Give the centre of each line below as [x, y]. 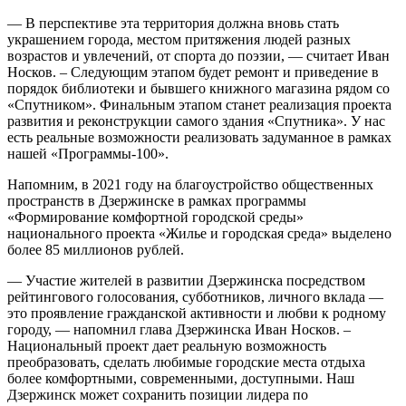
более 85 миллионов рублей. [96, 250]
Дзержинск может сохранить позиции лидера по [158, 395]
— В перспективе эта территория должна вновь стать [173, 24]
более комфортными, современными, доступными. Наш [181, 379]
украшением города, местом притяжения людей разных [179, 40]
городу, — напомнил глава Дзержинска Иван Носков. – [179, 330]
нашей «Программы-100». [88, 154]
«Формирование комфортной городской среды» [155, 217]
